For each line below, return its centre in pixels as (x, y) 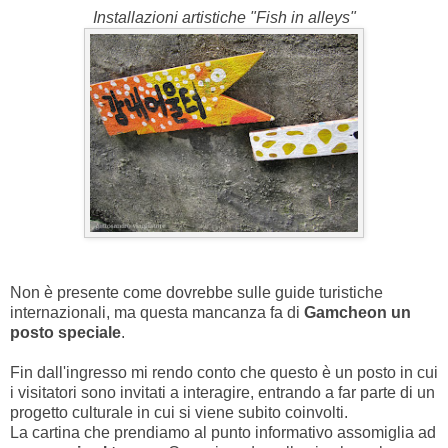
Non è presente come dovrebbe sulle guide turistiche (196, 293)
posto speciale (65, 333)
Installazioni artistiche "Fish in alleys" (224, 18)
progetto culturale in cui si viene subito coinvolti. (179, 413)
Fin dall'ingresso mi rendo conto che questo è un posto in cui (224, 373)
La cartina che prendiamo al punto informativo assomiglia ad (223, 433)
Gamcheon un (357, 313)
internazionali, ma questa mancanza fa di (157, 313)
